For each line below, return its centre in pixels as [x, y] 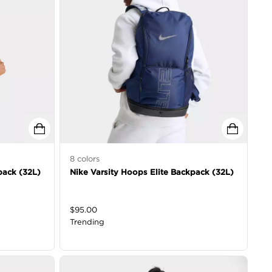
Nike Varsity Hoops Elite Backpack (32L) [152, 172]
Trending [87, 222]
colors [87, 159]
